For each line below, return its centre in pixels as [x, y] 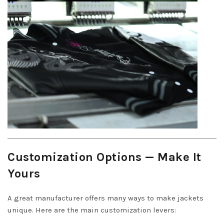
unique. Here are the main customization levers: [92, 210]
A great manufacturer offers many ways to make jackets [105, 198]
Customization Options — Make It [104, 157]
